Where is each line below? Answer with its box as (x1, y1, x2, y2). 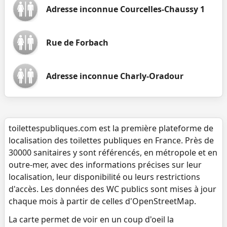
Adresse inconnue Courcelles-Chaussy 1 (46, 4, 205, 15)
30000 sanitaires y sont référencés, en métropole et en (9, 147, 217, 158)
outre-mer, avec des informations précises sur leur (9, 159, 202, 170)
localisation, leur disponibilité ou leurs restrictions (9, 171, 200, 182)
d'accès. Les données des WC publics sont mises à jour (9, 183, 216, 195)
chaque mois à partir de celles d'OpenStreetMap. (9, 196, 196, 207)
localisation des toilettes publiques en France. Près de (9, 135, 214, 146)
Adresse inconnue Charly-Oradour (46, 70, 183, 82)
